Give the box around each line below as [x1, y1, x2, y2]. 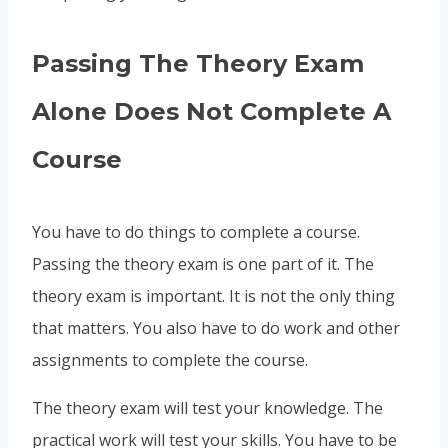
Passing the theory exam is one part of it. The [32, 253, 374, 276]
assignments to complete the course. [32, 349, 308, 372]
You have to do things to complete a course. [32, 221, 360, 244]
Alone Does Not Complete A [32, 97, 391, 127]
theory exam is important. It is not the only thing [32, 285, 395, 308]
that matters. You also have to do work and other [32, 317, 400, 340]
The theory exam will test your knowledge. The [32, 397, 383, 420]
